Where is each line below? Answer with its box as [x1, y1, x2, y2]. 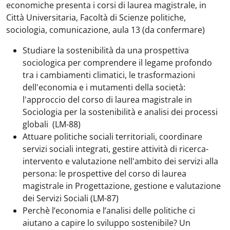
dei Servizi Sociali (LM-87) [23, 193, 119, 204]
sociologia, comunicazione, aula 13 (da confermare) [6, 24, 205, 35]
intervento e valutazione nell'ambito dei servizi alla [23, 156, 218, 167]
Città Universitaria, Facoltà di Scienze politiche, [6, 12, 186, 23]
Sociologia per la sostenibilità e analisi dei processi [23, 106, 218, 118]
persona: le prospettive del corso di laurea [23, 168, 186, 179]
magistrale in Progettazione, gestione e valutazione [23, 180, 221, 191]
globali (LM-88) [23, 119, 81, 130]
